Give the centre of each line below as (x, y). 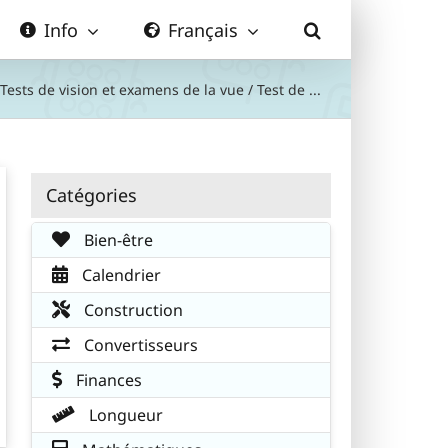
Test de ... (289, 89)
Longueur (124, 414)
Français (203, 29)
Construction (131, 309)
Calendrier (119, 274)
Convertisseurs (139, 344)
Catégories (91, 194)
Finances (107, 379)
